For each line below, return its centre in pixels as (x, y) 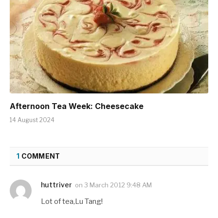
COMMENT (40, 156)
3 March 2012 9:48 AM (118, 185)
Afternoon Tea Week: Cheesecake (77, 106)
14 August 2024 (32, 120)
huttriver (56, 184)
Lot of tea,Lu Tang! (72, 201)
